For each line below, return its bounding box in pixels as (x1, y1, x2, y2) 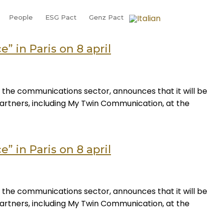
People (8, 13, 33, 21)
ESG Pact (45, 13, 77, 21)
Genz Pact (88, 13, 124, 21)
